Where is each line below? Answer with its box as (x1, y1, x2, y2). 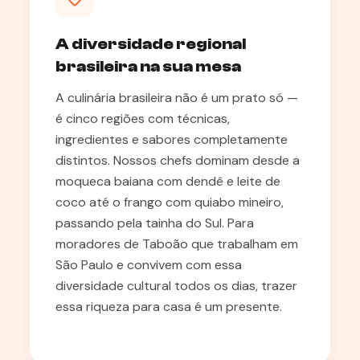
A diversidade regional (55, 35, 246, 53)
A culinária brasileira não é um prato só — (55, 89, 298, 106)
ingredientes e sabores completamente (55, 131, 288, 148)
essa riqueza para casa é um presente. (55, 298, 282, 315)
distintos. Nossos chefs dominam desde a (55, 152, 300, 169)
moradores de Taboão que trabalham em (55, 235, 298, 252)
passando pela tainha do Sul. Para (55, 215, 254, 231)
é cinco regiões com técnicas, (55, 110, 230, 127)
